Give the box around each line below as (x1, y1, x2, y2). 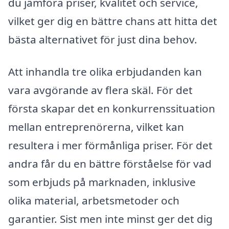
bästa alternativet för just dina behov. (8, 32, 197, 47)
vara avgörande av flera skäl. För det (8, 83, 193, 98)
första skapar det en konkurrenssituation (8, 101, 215, 116)
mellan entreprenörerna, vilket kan (8, 120, 184, 134)
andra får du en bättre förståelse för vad (8, 156, 212, 171)
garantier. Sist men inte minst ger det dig (8, 212, 213, 226)
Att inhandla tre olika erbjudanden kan (8, 64, 202, 79)
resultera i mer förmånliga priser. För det (8, 138, 213, 153)
